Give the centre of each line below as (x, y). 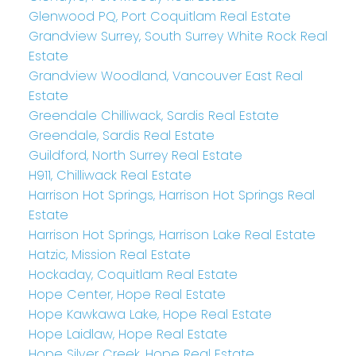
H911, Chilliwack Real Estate (110, 175)
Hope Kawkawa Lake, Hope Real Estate (150, 314)
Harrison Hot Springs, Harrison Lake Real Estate (172, 234)
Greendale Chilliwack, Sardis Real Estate (153, 115)
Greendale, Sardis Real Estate (121, 135)
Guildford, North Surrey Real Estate (135, 155)
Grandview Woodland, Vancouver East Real (165, 75)
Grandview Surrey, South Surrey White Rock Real (178, 36)
